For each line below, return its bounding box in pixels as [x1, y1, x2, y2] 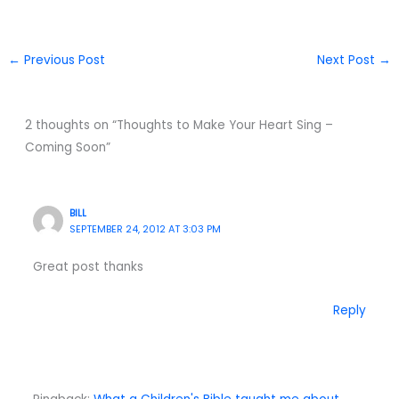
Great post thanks [32, 258, 143, 276]
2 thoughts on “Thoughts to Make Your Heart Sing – [24, 116, 333, 134]
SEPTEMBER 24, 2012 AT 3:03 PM [69, 223, 222, 237]
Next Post [316, 51, 379, 69]
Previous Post [20, 51, 106, 69]
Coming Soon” [24, 138, 110, 156]
